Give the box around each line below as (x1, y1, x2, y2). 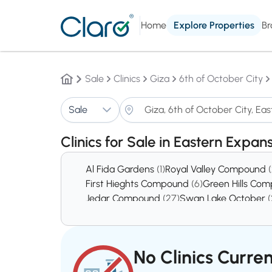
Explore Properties (174, 19, 254, 31)
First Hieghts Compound (86, 178, 191, 189)
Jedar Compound (86, 192, 163, 204)
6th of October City (179, 73, 263, 84)
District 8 (148, 207, 188, 219)
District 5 (86, 207, 126, 219)
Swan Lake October (180, 192, 268, 204)
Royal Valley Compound (165, 163, 268, 175)
